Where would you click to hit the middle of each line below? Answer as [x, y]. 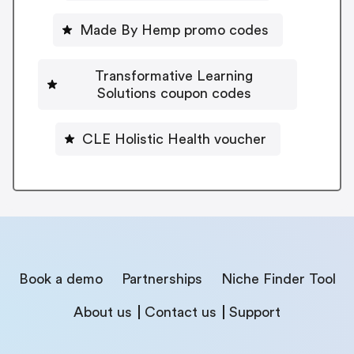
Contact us [181, 312]
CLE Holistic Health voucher [174, 139]
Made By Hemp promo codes [174, 30]
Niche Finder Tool [278, 279]
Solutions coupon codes [174, 93]
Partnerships [162, 279]
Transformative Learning [174, 75]
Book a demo [60, 279]
